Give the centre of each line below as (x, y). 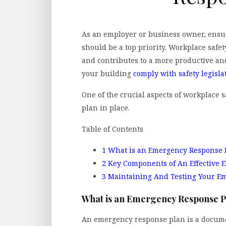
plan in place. (106, 107)
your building (107, 73)
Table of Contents (112, 129)
